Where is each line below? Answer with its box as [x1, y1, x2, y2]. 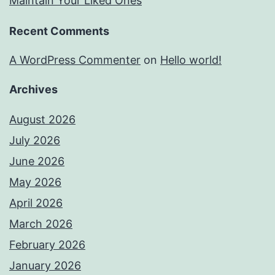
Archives [9, 83, 58, 96]
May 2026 [9, 176, 61, 189]
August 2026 [9, 113, 76, 126]
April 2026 [9, 196, 63, 210]
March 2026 [9, 217, 72, 231]
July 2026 [9, 134, 60, 147]
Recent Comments [9, 25, 109, 38]
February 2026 [9, 238, 85, 252]
